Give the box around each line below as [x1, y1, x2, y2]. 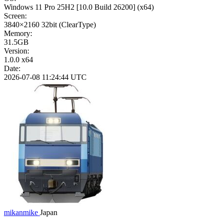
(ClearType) [59, 20, 96, 29]
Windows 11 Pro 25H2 [4, 3, 74, 12]
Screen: [4, 12, 27, 20]
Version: [4, 47, 29, 55]
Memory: [4, 29, 32, 38]
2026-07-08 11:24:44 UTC [4, 73, 87, 82]
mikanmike [4, 208, 40, 217]
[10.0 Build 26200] [76, 3, 135, 12]
